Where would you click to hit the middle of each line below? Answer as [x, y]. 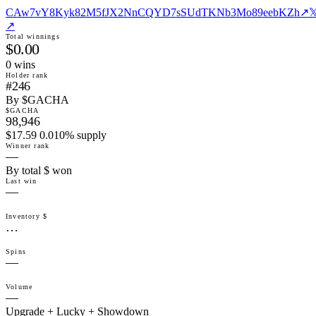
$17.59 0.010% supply [56, 135]
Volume [19, 287]
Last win [22, 181]
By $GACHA [37, 100]
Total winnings [33, 37]
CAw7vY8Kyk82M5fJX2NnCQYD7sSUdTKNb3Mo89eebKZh [153, 13]
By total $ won [39, 171]
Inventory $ [27, 217]
